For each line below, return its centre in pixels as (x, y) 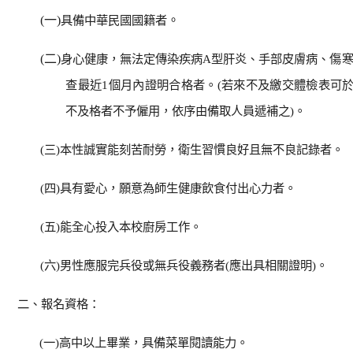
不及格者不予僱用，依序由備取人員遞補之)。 (186, 111)
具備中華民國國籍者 (113, 20)
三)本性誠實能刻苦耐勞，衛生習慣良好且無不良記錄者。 (194, 149)
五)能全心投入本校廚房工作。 (123, 227)
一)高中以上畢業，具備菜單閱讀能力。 (146, 342)
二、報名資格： (58, 304)
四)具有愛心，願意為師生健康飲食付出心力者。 (171, 188)
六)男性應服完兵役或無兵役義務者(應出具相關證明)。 (186, 265)
